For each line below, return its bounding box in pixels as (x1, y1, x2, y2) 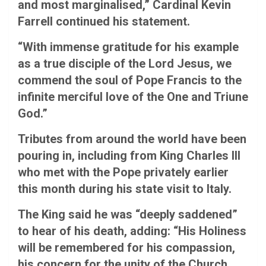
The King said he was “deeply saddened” (18, 207, 237, 221)
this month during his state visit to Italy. (18, 181, 232, 196)
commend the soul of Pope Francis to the (18, 72, 242, 87)
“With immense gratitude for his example (18, 39, 239, 54)
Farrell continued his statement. (18, 14, 190, 28)
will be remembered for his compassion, (18, 240, 235, 255)
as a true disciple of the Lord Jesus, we (18, 56, 232, 71)
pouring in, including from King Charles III (18, 148, 240, 163)
